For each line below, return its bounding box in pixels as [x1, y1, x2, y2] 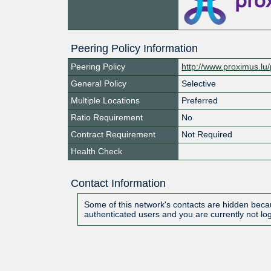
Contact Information [70, 177, 166, 189]
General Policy [71, 78, 126, 88]
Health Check [71, 146, 122, 156]
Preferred [181, 95, 218, 105]
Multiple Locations [71, 95, 140, 105]
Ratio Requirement [71, 112, 143, 122]
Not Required [181, 129, 233, 139]
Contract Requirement [71, 129, 155, 139]
